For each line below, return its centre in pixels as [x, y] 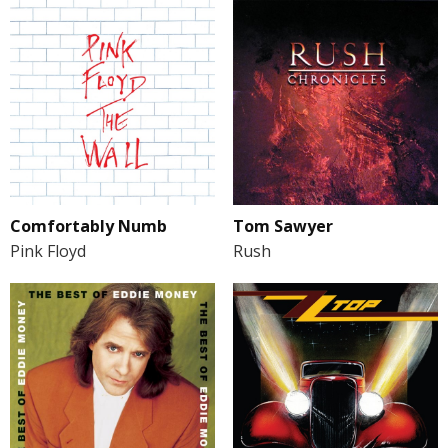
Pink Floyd [48, 251]
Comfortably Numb [88, 226]
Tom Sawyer [282, 226]
